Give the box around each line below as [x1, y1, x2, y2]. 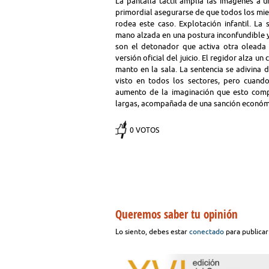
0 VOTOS [130, 126, 159, 134]
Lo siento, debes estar [115, 228, 189, 235]
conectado [189, 228, 224, 235]
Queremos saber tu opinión [115, 207, 238, 222]
